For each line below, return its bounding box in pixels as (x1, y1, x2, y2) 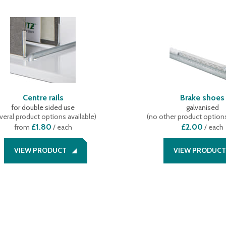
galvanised (186, 103, 219, 112)
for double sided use (11, 103, 75, 112)
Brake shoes (180, 93, 225, 102)
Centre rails (22, 93, 64, 102)
